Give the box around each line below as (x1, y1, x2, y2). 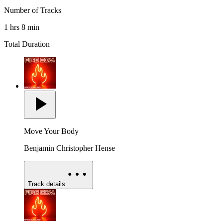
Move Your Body (24, 127, 79, 136)
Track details (28, 180, 65, 188)
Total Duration (4, 40, 50, 49)
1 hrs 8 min (4, 23, 39, 32)
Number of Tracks (4, 6, 61, 15)
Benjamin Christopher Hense (24, 144, 115, 153)
